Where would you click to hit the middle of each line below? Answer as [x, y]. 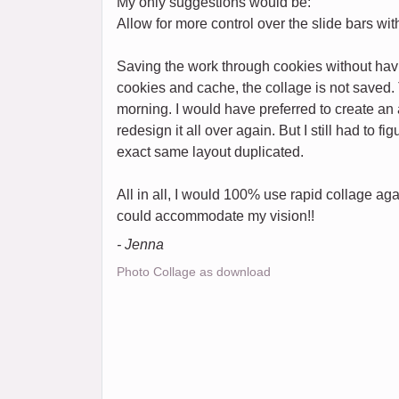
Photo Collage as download [194, 272]
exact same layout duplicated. [210, 152]
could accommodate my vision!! [216, 216]
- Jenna [140, 245]
